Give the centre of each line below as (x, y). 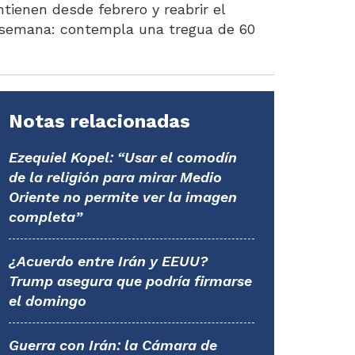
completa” (46, 217)
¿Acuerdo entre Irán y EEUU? (108, 261)
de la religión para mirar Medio (115, 177)
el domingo (48, 301)
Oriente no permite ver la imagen (123, 197)
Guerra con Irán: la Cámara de (113, 345)
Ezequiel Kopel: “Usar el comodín (123, 157)
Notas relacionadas (99, 121)
